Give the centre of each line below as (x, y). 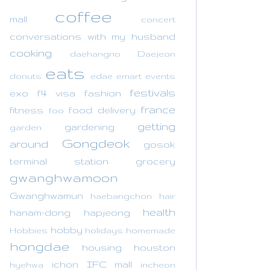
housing (102, 247)
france (158, 109)
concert (158, 19)
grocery (155, 161)
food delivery (102, 110)
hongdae (39, 246)
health (159, 212)
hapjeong (107, 212)
